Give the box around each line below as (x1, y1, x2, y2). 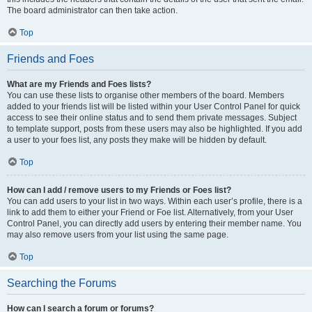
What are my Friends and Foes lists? (7, 79, 151, 89)
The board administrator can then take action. (7, 6, 178, 15)
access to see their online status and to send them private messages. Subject (7, 113, 297, 123)
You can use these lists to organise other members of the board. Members (7, 91, 284, 100)
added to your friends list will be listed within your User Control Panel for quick (7, 102, 300, 111)
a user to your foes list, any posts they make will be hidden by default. (7, 135, 267, 145)
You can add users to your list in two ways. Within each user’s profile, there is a (7, 196, 302, 206)
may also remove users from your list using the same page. (7, 230, 228, 240)
